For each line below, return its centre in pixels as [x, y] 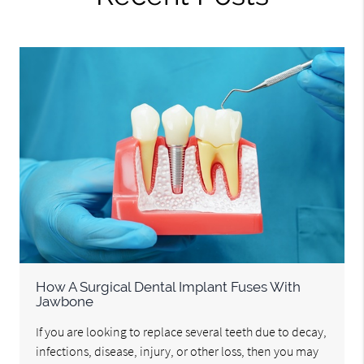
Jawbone [65, 302]
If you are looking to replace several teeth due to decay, [182, 332]
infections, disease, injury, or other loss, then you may [178, 351]
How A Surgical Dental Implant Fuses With [169, 287]
